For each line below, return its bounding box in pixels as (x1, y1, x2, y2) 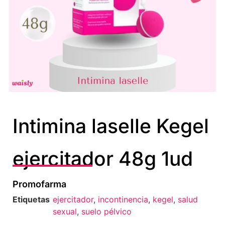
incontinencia (98, 194, 148, 204)
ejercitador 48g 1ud (13, 146, 193, 170)
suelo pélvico (81, 206, 132, 216)
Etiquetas (13, 194, 50, 204)
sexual (53, 206, 77, 216)
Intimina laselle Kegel (13, 114, 209, 138)
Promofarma (13, 178, 66, 189)
